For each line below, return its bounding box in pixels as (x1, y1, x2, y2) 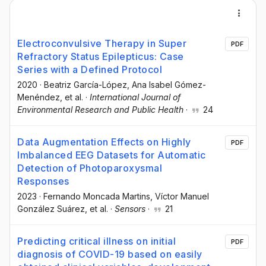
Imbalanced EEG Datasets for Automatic (17, 149, 206, 161)
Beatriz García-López (44, 80, 127, 90)
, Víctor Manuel (150, 191, 209, 202)
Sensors (115, 204, 145, 214)
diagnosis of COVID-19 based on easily (17, 248, 202, 261)
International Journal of (90, 92, 180, 102)
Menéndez (17, 92, 60, 102)
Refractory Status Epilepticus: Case (17, 50, 184, 62)
